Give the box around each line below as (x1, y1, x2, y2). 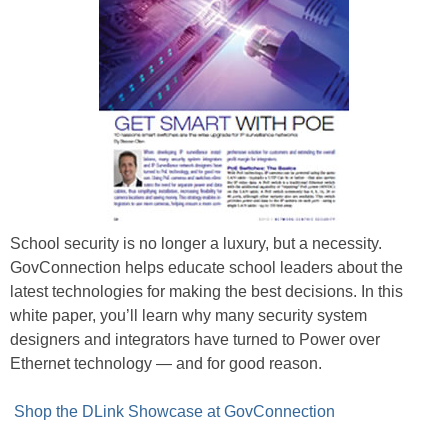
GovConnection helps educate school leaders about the (10, 258, 403, 276)
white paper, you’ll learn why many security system (10, 306, 367, 324)
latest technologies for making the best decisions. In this (10, 282, 403, 300)
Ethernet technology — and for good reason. (10, 354, 322, 372)
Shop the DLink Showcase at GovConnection (10, 402, 335, 420)
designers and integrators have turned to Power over (10, 330, 380, 348)
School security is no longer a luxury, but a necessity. (10, 234, 382, 252)
